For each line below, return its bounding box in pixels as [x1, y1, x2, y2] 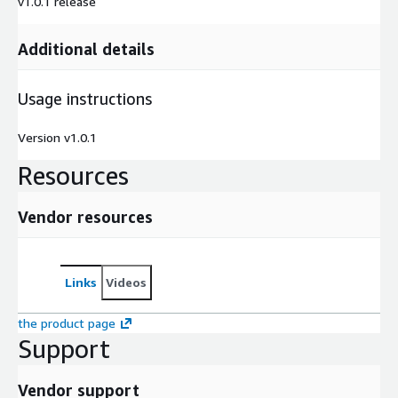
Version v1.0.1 [18, 129, 97, 145]
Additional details [18, 38, 155, 59]
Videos [106, 274, 147, 290]
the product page [18, 314, 115, 330]
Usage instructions [18, 88, 152, 108]
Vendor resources [18, 206, 153, 227]
